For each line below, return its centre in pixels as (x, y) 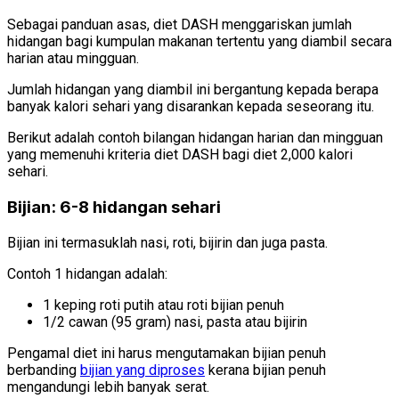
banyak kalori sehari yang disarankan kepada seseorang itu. (191, 107)
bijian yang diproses (142, 370)
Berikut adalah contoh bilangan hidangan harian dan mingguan (195, 138)
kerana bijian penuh (265, 370)
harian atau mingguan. (73, 59)
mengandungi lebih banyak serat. (108, 387)
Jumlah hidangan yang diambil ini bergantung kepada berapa (193, 90)
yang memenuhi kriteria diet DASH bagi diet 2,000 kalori (180, 155)
